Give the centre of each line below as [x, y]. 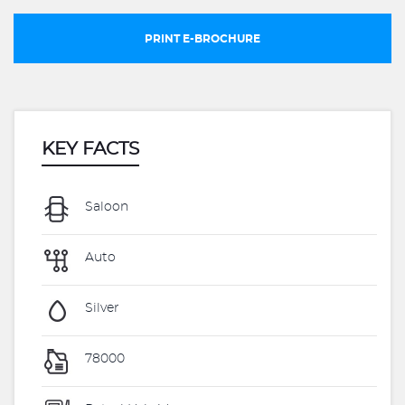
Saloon [105, 207]
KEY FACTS [90, 149]
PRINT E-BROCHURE [202, 39]
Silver [100, 309]
